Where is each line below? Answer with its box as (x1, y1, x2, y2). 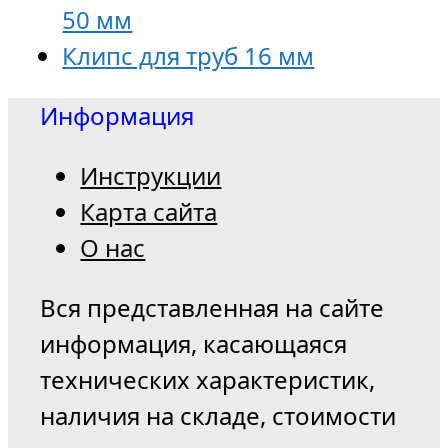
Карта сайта (80, 195, 218, 229)
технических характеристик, (40, 363, 376, 397)
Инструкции (80, 159, 222, 193)
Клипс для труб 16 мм (62, 39, 315, 73)
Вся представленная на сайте (40, 291, 385, 325)
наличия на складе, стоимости (40, 399, 397, 433)
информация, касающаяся (40, 327, 348, 361)
